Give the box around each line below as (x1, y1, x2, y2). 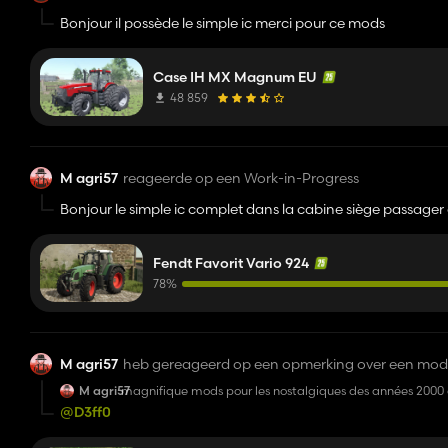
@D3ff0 (60, 403, 111, 421)
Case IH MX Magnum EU (153, 68, 317, 86)
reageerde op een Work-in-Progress (123, 168, 359, 187)
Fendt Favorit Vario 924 (153, 254, 309, 272)
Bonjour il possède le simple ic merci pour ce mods (60, 14, 385, 32)
